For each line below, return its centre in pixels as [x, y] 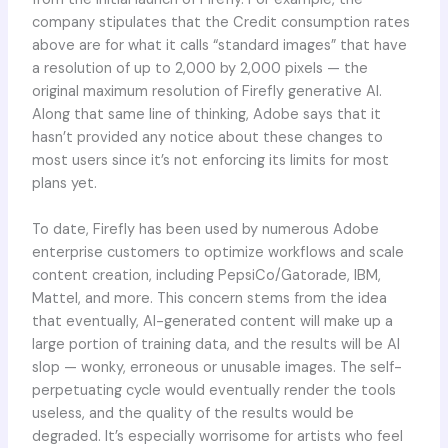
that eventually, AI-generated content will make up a [212, 322]
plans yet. [64, 184]
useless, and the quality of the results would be [192, 414]
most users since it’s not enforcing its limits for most [210, 161]
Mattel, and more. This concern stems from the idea [209, 299]
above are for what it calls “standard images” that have [219, 46]
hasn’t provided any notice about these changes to [207, 138]
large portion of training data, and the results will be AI [215, 345]
